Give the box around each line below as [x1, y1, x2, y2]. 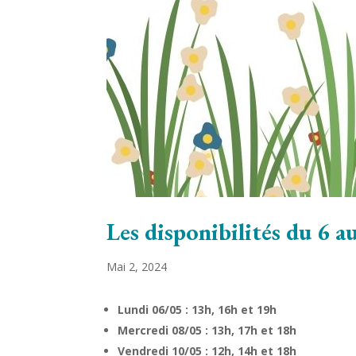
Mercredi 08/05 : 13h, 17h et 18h [118, 322, 297, 338]
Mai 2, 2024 [106, 259, 168, 275]
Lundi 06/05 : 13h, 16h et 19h [118, 301, 277, 317]
